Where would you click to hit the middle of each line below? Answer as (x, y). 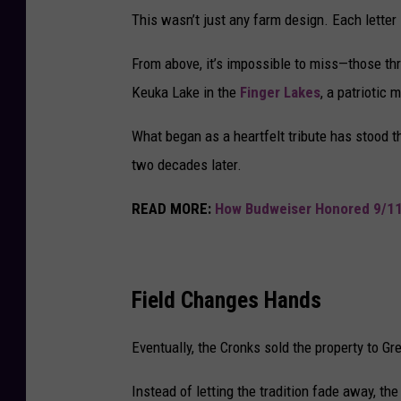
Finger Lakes (280, 93)
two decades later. (187, 165)
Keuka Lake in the (186, 93)
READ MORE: (173, 209)
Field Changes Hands (226, 300)
